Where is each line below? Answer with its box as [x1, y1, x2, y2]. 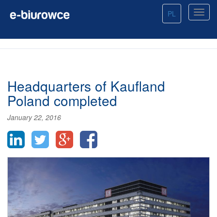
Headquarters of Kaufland [7, 76, 165, 95]
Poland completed [7, 91, 117, 110]
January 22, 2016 [7, 112, 61, 122]
